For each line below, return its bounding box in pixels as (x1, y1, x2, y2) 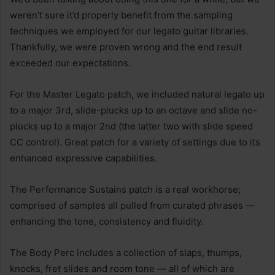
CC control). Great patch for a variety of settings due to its (10, 136, 260, 148)
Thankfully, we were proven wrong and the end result (10, 41, 242, 53)
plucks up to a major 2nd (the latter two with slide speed (10, 120, 253, 132)
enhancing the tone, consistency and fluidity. (10, 215, 203, 227)
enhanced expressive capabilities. (10, 152, 157, 164)
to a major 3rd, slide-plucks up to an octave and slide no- (10, 104, 257, 116)
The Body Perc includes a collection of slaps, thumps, (10, 246, 242, 258)
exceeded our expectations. (10, 56, 131, 69)
